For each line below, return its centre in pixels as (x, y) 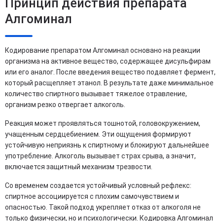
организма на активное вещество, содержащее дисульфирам (108, 61)
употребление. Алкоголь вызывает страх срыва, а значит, (100, 156)
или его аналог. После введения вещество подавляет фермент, (110, 72)
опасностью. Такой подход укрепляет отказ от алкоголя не (103, 207)
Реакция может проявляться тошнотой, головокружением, (103, 123)
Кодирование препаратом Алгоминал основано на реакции (103, 50)
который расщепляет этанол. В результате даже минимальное (109, 83)
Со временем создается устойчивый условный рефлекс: (98, 185)
